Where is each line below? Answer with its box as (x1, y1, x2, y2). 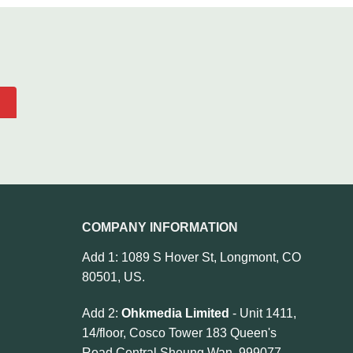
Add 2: (81, 306, 121, 320)
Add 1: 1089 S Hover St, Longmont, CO (81, 250, 301, 264)
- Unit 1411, (229, 306, 296, 320)
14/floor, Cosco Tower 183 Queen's (81, 325, 277, 340)
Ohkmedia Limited (121, 306, 229, 320)
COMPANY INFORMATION (81, 221, 238, 235)
